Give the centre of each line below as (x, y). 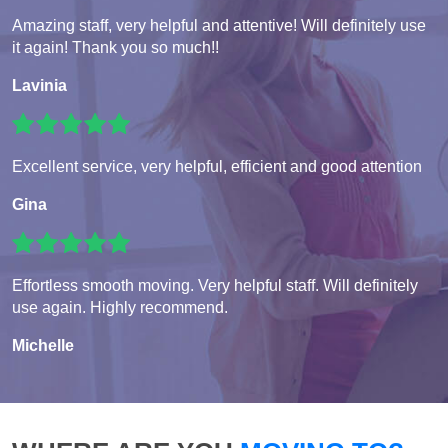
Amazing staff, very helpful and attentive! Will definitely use (219, 26)
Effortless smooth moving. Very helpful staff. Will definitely (215, 286)
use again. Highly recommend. (120, 308)
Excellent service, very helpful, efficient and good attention (217, 167)
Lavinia (39, 86)
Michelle (43, 346)
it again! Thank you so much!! (115, 48)
